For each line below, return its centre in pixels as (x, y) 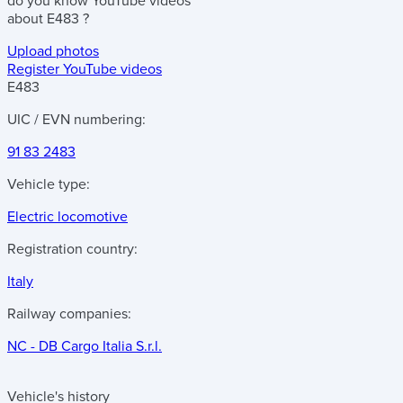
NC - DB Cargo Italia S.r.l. (85, 346)
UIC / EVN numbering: (76, 120)
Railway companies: (69, 314)
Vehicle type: (49, 184)
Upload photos (53, 51)
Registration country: (72, 249)
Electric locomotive (67, 217)
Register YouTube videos (85, 69)
